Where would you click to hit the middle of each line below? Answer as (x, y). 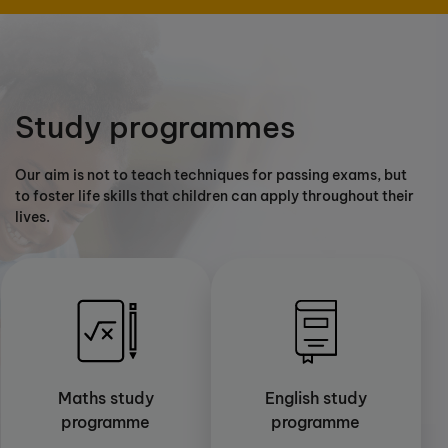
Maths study (105, 397)
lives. (32, 216)
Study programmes (155, 126)
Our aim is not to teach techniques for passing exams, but (211, 174)
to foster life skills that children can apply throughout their (214, 195)
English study (315, 397)
